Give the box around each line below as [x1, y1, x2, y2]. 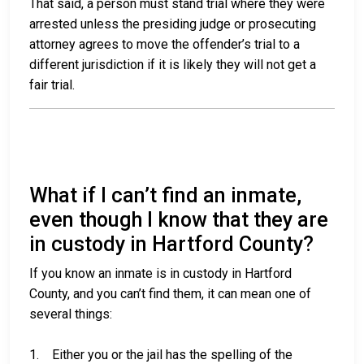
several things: [29, 306, 112, 323]
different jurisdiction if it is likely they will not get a [29, 57, 316, 73]
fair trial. [29, 77, 75, 93]
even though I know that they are [29, 208, 328, 232]
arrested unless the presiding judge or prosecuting [29, 16, 316, 32]
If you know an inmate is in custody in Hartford [29, 266, 292, 282]
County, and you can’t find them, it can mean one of [29, 286, 311, 302]
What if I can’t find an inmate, [29, 184, 301, 208]
